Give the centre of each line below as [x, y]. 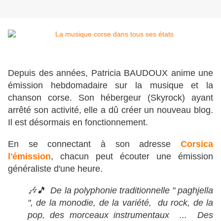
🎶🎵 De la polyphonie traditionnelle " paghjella [120, 191]
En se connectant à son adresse [94, 144]
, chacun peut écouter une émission [132, 157]
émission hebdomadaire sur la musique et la [110, 86]
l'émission [29, 157]
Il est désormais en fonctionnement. [79, 123]
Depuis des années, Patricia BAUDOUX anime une [110, 73]
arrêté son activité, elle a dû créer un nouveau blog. [110, 110]
